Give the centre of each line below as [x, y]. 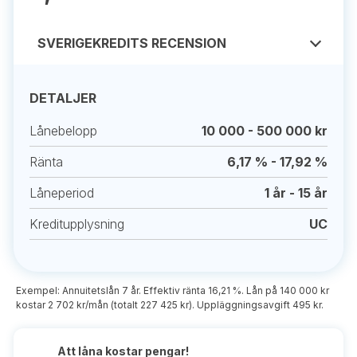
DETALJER [63, 98]
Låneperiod [62, 193]
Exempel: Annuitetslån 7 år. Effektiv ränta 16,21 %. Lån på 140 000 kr [173, 290]
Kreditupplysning [77, 224]
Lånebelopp [63, 131]
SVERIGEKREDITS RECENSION [132, 43]
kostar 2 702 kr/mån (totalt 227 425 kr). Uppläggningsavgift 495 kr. [170, 305]
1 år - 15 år [296, 193]
